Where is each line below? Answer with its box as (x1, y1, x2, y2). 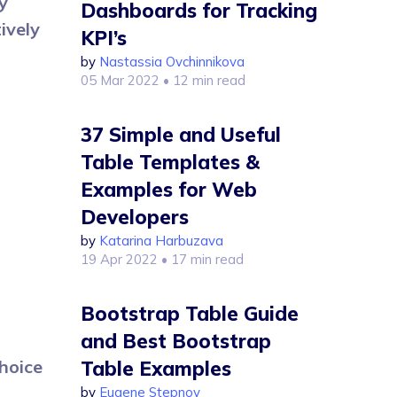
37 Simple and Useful (81, 122, 281, 147)
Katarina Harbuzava (99, 232, 223, 249)
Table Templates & (81, 150, 260, 175)
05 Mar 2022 (81, 72, 160, 89)
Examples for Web (81, 177, 257, 202)
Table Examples (81, 356, 231, 381)
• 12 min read (160, 72, 245, 89)
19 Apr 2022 (81, 251, 158, 268)
